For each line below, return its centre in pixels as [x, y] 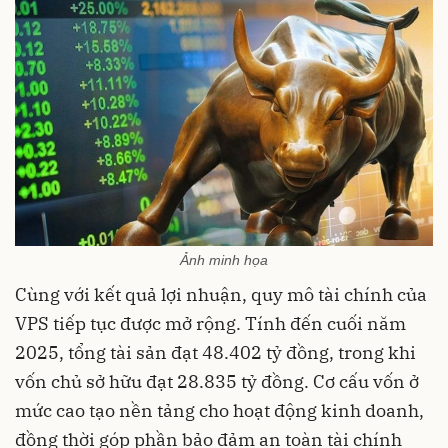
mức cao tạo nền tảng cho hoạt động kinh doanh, [219, 410]
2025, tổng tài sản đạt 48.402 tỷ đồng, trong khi [215, 352]
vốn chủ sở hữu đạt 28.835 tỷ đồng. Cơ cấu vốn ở [217, 381]
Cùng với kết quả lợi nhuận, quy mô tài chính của [221, 294]
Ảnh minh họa [224, 259]
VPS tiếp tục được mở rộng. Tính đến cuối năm [210, 323]
